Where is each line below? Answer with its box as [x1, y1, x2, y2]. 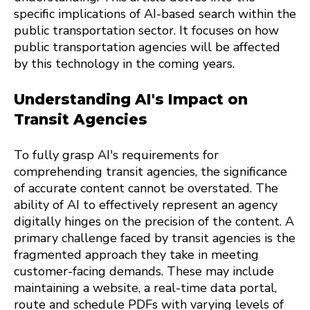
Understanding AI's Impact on [14, 91, 248, 109]
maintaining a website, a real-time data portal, [14, 280, 277, 297]
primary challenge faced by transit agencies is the [14, 230, 295, 247]
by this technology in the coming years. [14, 55, 235, 72]
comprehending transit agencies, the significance [14, 163, 287, 181]
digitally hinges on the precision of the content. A [14, 213, 294, 230]
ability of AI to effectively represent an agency [14, 197, 277, 214]
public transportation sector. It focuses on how [14, 22, 279, 39]
